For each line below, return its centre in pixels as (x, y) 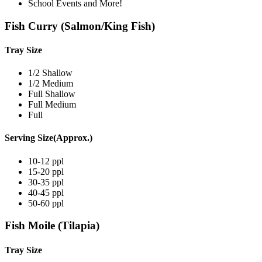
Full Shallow (52, 94)
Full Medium (52, 105)
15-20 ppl (46, 171)
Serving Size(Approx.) (49, 138)
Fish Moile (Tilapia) (52, 226)
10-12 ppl (46, 161)
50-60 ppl (46, 203)
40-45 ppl (46, 192)
